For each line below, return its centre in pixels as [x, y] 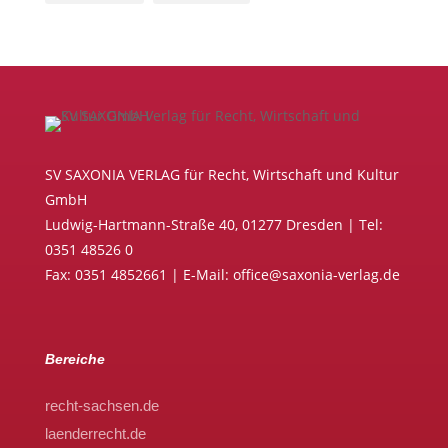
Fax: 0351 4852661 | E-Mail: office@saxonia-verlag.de [222, 274]
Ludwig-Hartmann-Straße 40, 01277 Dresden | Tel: [213, 224]
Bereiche [74, 358]
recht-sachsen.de [101, 405]
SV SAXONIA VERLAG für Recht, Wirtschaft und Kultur [221, 174]
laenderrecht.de [95, 433]
